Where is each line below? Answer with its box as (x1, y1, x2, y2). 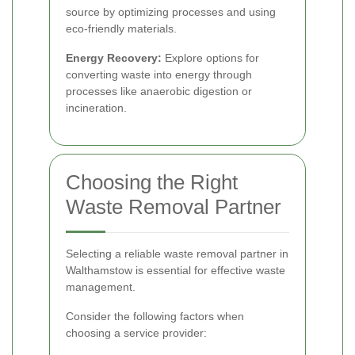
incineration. (66, 101, 127, 114)
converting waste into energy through (66, 67, 252, 81)
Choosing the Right (66, 170, 238, 194)
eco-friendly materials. (66, 21, 177, 35)
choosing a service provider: (66, 326, 207, 339)
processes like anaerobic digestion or (66, 84, 252, 97)
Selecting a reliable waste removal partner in (66, 246, 288, 260)
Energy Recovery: (66, 51, 162, 64)
